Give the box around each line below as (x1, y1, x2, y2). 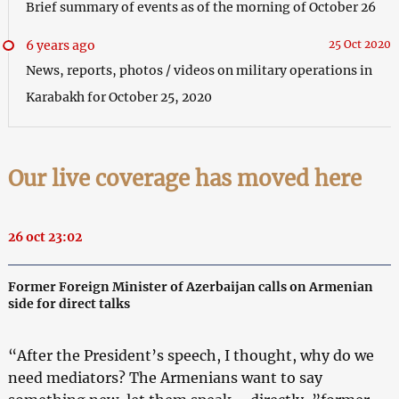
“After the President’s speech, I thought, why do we (7, 346, 374, 364)
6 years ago (25, 37, 95, 53)
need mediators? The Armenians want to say (7, 368, 322, 387)
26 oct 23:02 (7, 228, 82, 245)
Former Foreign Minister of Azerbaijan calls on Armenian (7, 278, 373, 295)
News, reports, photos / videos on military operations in (25, 61, 372, 78)
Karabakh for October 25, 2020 (25, 88, 212, 105)
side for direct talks (7, 295, 130, 312)
